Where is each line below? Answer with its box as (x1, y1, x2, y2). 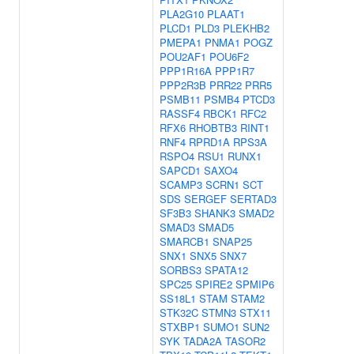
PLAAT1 (207, 6, 245, 21)
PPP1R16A (160, 63, 212, 78)
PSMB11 (160, 92, 201, 107)
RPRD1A (189, 134, 230, 149)
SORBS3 (160, 262, 201, 277)
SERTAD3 (230, 191, 277, 206)
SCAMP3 (160, 177, 202, 192)
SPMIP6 (235, 277, 274, 292)
